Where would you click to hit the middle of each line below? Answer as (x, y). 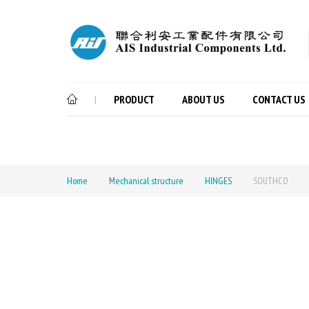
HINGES (218, 181)
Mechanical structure (146, 181)
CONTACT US (279, 100)
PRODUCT (134, 100)
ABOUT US (203, 100)
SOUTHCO (271, 181)
